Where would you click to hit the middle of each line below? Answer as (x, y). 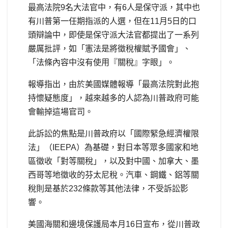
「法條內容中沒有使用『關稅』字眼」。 (101, 62)
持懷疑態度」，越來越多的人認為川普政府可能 (113, 98)
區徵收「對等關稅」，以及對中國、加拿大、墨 (113, 161)
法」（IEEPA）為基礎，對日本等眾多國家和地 (113, 147)
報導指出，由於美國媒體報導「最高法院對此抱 (113, 84)
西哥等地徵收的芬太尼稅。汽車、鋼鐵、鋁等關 (113, 175)
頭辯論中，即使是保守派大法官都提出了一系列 (113, 35)
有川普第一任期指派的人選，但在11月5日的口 (112, 21)
